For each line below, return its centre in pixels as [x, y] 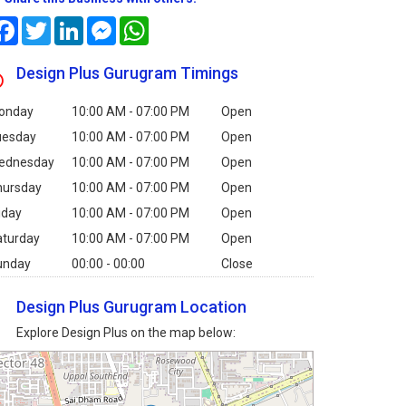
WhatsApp [179, 24]
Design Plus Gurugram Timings [128, 73]
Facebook [46, 24]
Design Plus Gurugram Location [132, 307]
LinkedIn [107, 24]
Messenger [148, 24]
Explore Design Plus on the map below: [126, 333]
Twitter [72, 24]
